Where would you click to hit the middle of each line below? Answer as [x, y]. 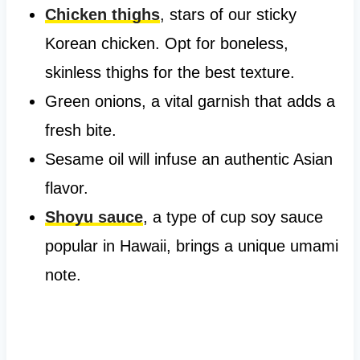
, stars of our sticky [228, 14]
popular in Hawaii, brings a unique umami [191, 245]
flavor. [66, 188]
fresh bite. [80, 130]
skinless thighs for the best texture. [170, 72]
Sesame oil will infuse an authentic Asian [188, 159]
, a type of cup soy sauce [233, 217]
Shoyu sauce [94, 217]
